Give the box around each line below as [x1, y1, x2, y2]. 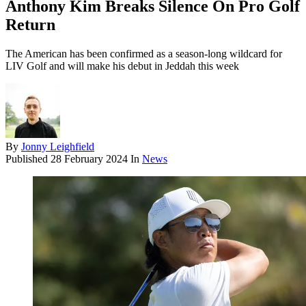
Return [5, 16, 55, 34]
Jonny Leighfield [21, 141, 94, 153]
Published [5, 153, 51, 165]
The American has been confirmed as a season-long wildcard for [5, 48, 282, 60]
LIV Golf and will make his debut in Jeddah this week [5, 60, 239, 72]
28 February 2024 [51, 153, 128, 165]
